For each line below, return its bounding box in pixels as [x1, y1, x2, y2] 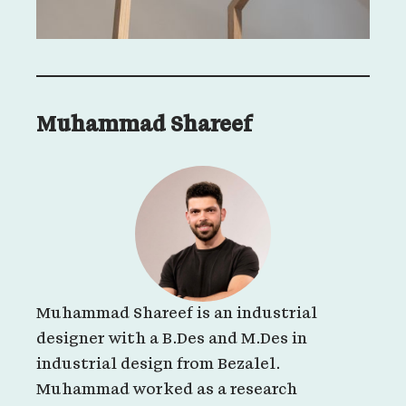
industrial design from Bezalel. [36, 356, 280, 372]
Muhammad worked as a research [36, 382, 297, 398]
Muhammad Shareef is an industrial [36, 305, 317, 322]
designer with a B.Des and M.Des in [36, 331, 307, 347]
